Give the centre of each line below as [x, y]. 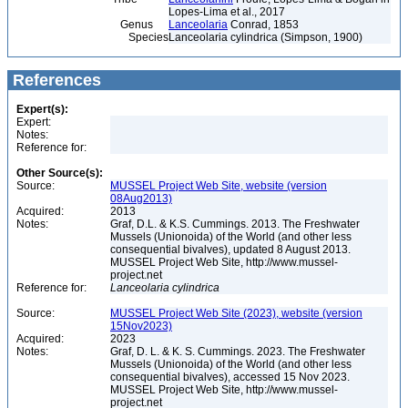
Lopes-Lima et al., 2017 [227, 12]
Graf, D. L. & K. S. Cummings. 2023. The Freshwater [238, 352]
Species [91, 37]
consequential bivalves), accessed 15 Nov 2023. [230, 377]
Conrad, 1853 [263, 25]
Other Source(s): [60, 173]
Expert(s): [42, 109]
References [55, 80]
